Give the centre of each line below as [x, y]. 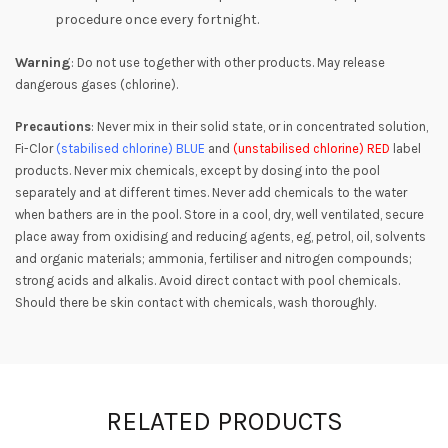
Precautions [53, 127]
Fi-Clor [35, 149]
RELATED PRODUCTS [224, 422]
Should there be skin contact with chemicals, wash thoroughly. [195, 303]
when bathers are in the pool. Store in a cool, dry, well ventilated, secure [219, 215]
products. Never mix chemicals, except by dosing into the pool [197, 171]
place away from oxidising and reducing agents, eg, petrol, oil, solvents [220, 237]
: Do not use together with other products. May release [228, 63]
